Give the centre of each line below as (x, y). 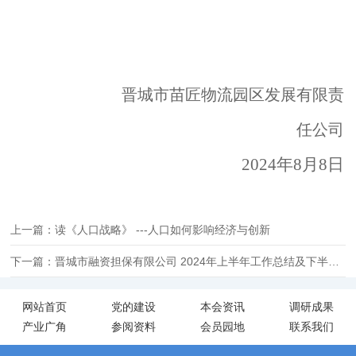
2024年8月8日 (293, 164)
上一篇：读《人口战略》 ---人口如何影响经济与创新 (141, 230)
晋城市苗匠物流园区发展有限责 (233, 95)
